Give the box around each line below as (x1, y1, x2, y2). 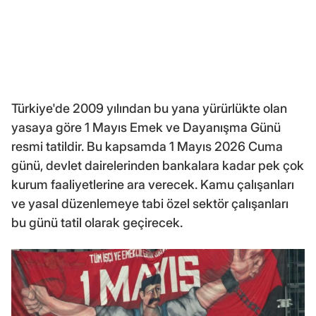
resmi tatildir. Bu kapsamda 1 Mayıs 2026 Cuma (11, 138, 283, 154)
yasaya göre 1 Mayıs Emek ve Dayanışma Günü (11, 119, 281, 135)
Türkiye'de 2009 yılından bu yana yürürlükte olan (11, 100, 287, 116)
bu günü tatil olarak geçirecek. (11, 214, 183, 230)
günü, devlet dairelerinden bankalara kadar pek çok (11, 157, 304, 173)
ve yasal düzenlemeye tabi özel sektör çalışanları (11, 195, 288, 211)
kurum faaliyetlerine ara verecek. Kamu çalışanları (11, 176, 294, 192)
